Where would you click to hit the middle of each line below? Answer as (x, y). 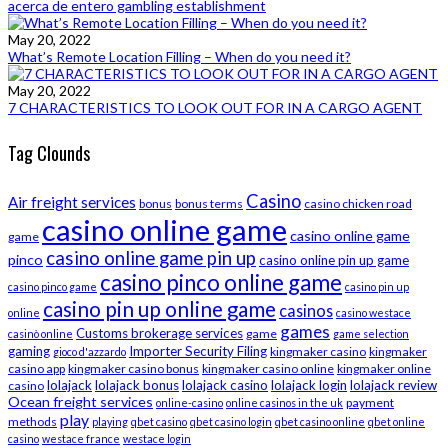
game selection (371, 333)
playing (110, 421)
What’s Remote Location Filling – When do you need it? (179, 56)
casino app (36, 368)
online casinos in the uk (284, 402)
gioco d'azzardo (89, 351)
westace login (157, 438)
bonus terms (209, 203)
